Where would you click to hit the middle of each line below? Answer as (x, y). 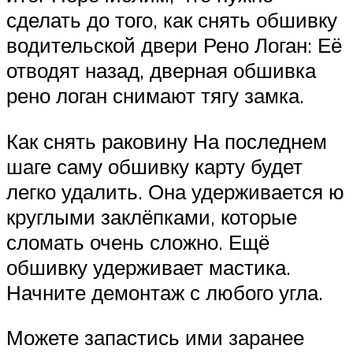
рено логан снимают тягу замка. (155, 96)
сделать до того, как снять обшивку (172, 20)
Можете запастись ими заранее (155, 338)
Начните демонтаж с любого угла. (165, 292)
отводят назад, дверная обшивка (161, 71)
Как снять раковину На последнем (167, 141)
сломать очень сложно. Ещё (138, 242)
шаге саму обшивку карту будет (154, 166)
